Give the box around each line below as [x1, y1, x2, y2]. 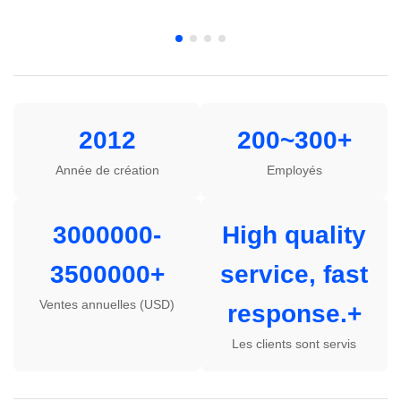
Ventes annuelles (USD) [39, 297, 175, 312]
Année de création [55, 163, 159, 178]
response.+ [226, 300, 362, 328]
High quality [222, 221, 366, 250]
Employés [266, 163, 322, 178]
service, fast [220, 260, 368, 289]
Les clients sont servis [232, 337, 356, 352]
